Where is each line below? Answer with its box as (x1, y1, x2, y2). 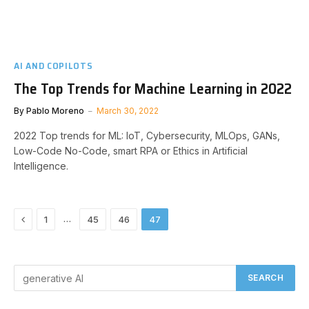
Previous (24, 212, 66, 224)
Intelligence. (14, 160, 68, 172)
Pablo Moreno (26, 106, 84, 116)
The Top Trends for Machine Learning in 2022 (14, 77, 292, 100)
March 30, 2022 (97, 106, 159, 116)
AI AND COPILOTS (14, 58, 93, 73)
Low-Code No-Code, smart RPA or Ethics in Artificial (14, 145, 248, 157)
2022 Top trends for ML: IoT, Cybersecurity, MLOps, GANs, (14, 130, 280, 141)
